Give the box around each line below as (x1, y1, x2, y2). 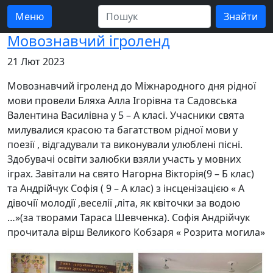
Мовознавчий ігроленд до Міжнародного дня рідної (7, 79, 256, 93)
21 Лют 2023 (7, 55, 65, 68)
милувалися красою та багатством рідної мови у (7, 123, 238, 136)
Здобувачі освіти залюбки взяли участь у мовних (7, 152, 241, 166)
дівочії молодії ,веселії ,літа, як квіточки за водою (7, 196, 240, 210)
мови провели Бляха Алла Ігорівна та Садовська (7, 94, 237, 107)
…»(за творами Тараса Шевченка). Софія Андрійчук (7, 211, 250, 224)
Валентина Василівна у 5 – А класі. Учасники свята (7, 108, 244, 122)
